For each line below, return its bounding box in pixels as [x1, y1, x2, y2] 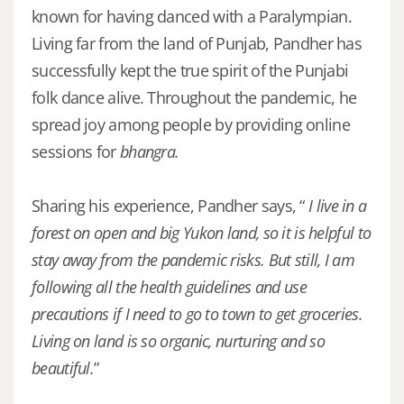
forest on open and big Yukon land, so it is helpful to [32, 221, 372, 243]
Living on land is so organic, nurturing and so [32, 329, 325, 352]
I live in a [308, 194, 367, 216]
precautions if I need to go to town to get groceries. [32, 302, 363, 325]
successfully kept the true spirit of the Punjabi [32, 59, 349, 81]
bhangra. [119, 140, 179, 162]
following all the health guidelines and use [32, 275, 307, 298]
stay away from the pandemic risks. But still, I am [32, 248, 354, 271]
